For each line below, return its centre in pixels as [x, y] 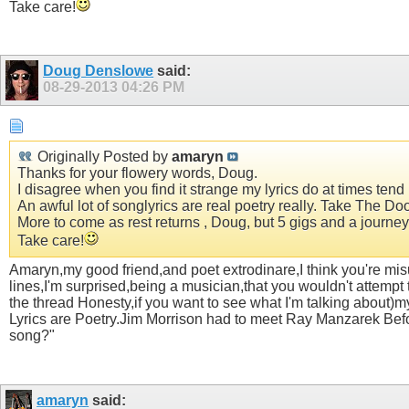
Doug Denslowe [99, 71]
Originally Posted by [103, 157]
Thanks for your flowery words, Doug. [137, 173]
